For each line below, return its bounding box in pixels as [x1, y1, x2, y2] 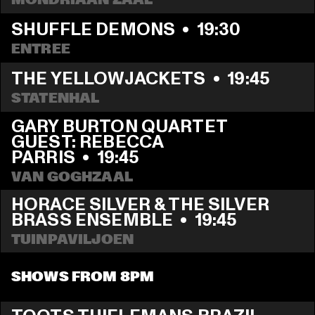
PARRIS [11, 146, 75, 169]
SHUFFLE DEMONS [11, 17, 176, 41]
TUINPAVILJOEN [11, 233, 134, 247]
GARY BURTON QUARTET [11, 115, 227, 139]
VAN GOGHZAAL [11, 170, 133, 184]
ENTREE [11, 41, 70, 56]
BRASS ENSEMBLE [11, 208, 174, 232]
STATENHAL [11, 91, 100, 105]
